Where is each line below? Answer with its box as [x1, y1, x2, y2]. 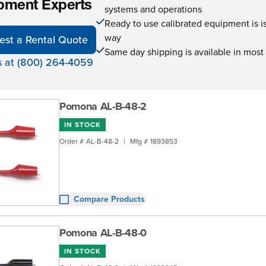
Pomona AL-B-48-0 [59, 225, 147, 240]
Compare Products [74, 193, 145, 205]
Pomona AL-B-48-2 [59, 99, 147, 114]
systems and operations [104, 2, 202, 15]
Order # [59, 136, 84, 146]
